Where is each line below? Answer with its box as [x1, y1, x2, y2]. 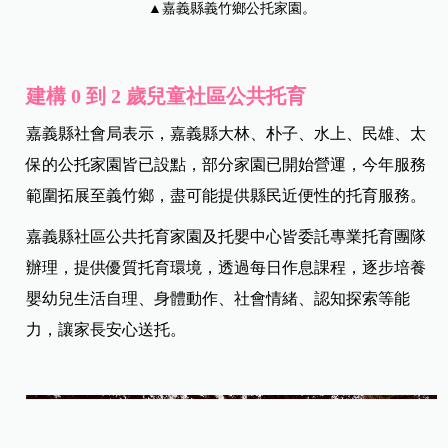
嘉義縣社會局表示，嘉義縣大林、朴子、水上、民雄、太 [26, 125, 427, 143]
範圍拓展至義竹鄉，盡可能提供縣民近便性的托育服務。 [26, 187, 427, 205]
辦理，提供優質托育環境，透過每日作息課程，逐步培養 [26, 259, 427, 277]
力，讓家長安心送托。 [26, 321, 187, 339]
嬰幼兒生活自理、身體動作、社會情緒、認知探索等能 [26, 290, 411, 308]
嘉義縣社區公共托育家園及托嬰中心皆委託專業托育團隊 [26, 228, 427, 246]
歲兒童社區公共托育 [126, 85, 307, 108]
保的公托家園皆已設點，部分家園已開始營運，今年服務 [26, 156, 427, 174]
